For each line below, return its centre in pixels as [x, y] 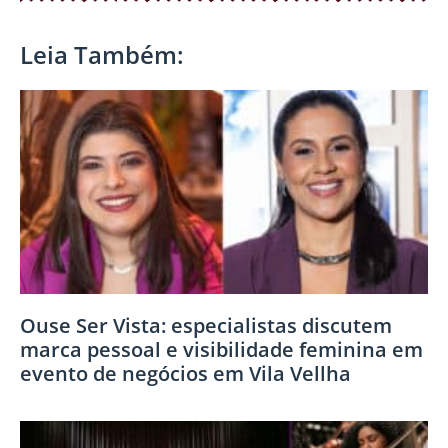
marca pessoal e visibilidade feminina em [221, 349]
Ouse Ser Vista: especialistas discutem [206, 325]
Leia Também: [102, 54]
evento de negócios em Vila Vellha [185, 373]
